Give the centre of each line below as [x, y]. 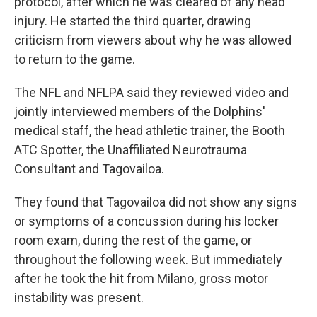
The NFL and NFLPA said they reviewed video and [151, 92]
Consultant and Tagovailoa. [89, 169]
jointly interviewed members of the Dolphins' [140, 111]
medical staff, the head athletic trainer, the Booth [150, 131]
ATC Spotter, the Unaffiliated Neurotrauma [131, 150]
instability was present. [79, 298]
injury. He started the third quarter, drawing [133, 21]
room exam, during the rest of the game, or [133, 240]
